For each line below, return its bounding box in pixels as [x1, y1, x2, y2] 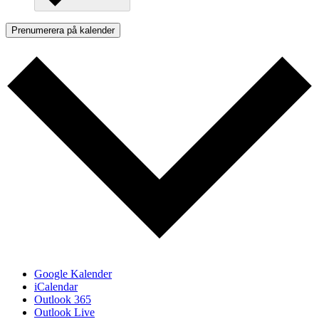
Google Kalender [34, 267, 112, 280]
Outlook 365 [34, 293, 91, 305]
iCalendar [34, 280, 78, 293]
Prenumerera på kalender [11, 25, 115, 36]
